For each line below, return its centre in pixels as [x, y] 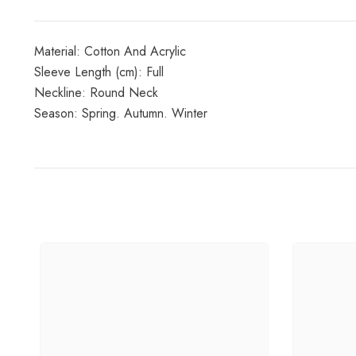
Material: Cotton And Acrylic [110, 51]
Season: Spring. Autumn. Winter [120, 113]
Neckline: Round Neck [96, 92]
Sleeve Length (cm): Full [99, 72]
